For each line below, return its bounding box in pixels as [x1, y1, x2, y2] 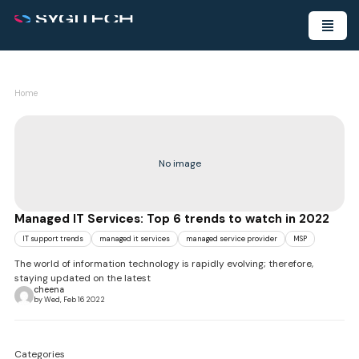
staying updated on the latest [14, 272, 151, 284]
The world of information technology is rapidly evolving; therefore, [14, 257, 313, 270]
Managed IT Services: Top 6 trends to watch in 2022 [14, 211, 329, 227]
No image [158, 157, 201, 170]
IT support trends [22, 234, 83, 244]
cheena [34, 284, 64, 295]
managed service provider [186, 234, 277, 244]
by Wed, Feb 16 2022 [34, 295, 105, 305]
